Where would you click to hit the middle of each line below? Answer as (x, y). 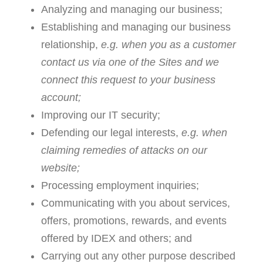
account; (61, 98)
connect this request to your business (128, 80)
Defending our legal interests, (111, 133)
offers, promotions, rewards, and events (134, 221)
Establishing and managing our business (136, 27)
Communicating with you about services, (135, 203)
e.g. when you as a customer (168, 45)
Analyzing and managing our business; (131, 10)
